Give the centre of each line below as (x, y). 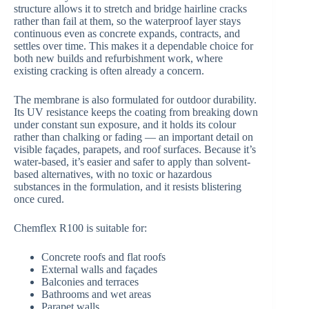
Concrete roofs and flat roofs (103, 257)
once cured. (39, 199)
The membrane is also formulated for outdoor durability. (135, 100)
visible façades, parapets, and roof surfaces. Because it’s (135, 150)
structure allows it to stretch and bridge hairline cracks (130, 9)
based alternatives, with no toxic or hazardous (113, 175)
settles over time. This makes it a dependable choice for (133, 46)
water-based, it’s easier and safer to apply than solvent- (132, 162)
